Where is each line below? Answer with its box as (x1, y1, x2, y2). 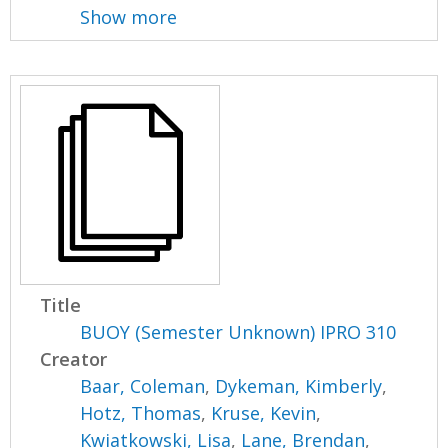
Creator (40, 346, 108, 371)
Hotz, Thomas (80, 400, 202, 425)
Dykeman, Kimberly (215, 373, 383, 398)
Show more (80, 4, 178, 29)
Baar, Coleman (80, 373, 206, 398)
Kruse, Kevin (211, 400, 317, 425)
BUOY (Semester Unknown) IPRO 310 (80, 319, 397, 344)
